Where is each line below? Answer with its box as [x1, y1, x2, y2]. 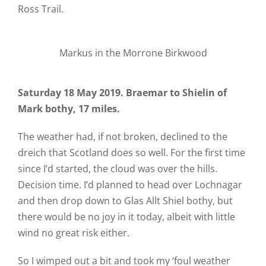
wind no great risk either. [17, 226, 129, 239]
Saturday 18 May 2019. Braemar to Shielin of [17, 86, 227, 99]
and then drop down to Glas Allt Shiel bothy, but [17, 194, 233, 207]
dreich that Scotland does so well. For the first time [17, 146, 245, 159]
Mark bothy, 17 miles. [17, 102, 120, 115]
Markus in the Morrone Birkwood [59, 46, 207, 59]
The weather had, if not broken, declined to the [17, 130, 227, 143]
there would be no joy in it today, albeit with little [17, 210, 235, 223]
